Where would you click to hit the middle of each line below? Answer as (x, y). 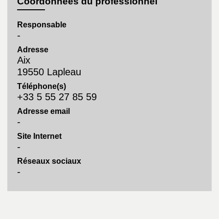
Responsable (42, 25)
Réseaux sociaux (49, 161)
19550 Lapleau (49, 72)
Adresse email (44, 111)
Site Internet (39, 136)
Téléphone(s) (42, 87)
